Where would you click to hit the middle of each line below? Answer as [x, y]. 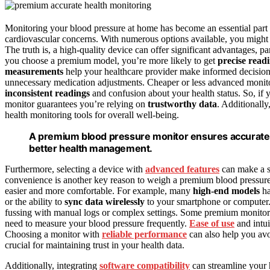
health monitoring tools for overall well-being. [92, 115]
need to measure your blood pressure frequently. [97, 224]
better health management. [91, 149]
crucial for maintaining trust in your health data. [95, 245]
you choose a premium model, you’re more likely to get [111, 61]
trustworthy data [182, 104]
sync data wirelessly [105, 202]
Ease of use [212, 224]
